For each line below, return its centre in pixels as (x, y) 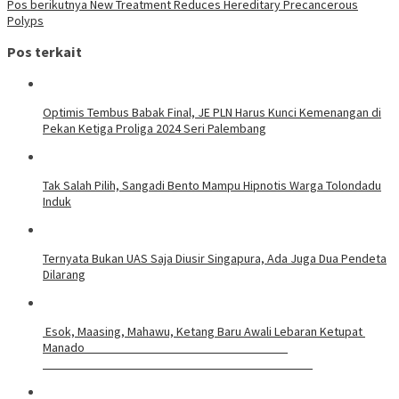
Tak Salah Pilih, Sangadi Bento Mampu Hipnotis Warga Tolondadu (212, 185)
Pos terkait (45, 52)
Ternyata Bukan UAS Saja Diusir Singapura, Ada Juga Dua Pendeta (215, 258)
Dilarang (64, 274)
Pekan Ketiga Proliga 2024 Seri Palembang (155, 128)
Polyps (25, 20)
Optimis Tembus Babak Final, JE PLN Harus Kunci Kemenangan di (212, 112)
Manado (165, 347)
